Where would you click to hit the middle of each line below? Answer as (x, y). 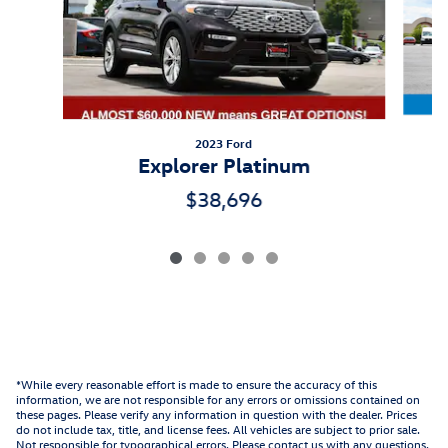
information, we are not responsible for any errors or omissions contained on (218, 399)
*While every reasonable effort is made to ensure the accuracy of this (196, 384)
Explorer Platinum (223, 164)
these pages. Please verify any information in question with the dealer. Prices (216, 414)
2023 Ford (224, 143)
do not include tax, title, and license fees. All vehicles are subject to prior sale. (218, 429)
